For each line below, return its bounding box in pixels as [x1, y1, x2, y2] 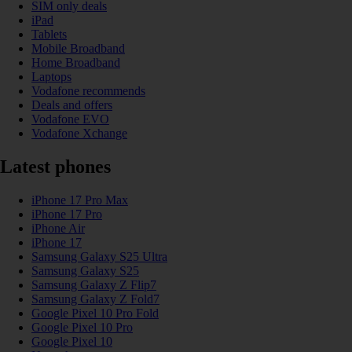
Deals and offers [31, 97, 112, 112]
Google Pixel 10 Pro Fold [31, 306, 159, 320]
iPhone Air [31, 221, 85, 235]
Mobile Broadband [31, 41, 125, 55]
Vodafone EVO [31, 112, 109, 126]
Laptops [31, 69, 71, 83]
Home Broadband [31, 55, 120, 69]
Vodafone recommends [31, 83, 145, 97]
